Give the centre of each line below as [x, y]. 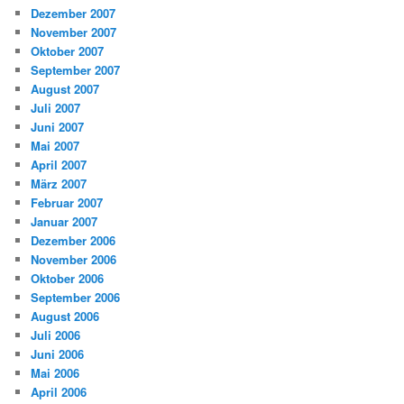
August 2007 [65, 89]
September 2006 [76, 298]
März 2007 [59, 184]
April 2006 [59, 392]
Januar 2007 [64, 222]
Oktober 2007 [68, 51]
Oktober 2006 [68, 279]
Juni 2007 [58, 127]
